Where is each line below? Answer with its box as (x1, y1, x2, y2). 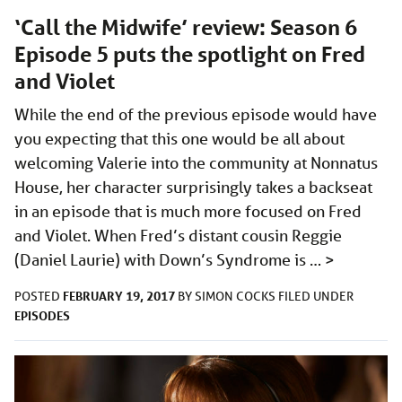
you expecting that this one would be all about (14, 128, 345, 149)
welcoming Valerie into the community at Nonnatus (14, 153, 378, 173)
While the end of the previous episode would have (14, 104, 377, 125)
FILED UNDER (278, 288, 354, 305)
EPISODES (14, 307, 70, 325)
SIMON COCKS (195, 288, 278, 305)
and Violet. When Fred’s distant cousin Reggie (14, 225, 342, 246)
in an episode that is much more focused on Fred (14, 201, 362, 222)
